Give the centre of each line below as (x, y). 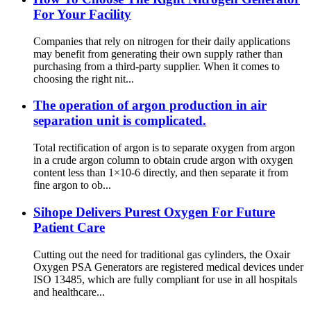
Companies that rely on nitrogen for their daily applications (162, 41)
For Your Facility (82, 14)
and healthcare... (69, 292)
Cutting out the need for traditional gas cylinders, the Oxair (162, 254)
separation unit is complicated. (120, 121)
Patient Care (69, 227)
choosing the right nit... (84, 78)
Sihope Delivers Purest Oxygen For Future (154, 212)
